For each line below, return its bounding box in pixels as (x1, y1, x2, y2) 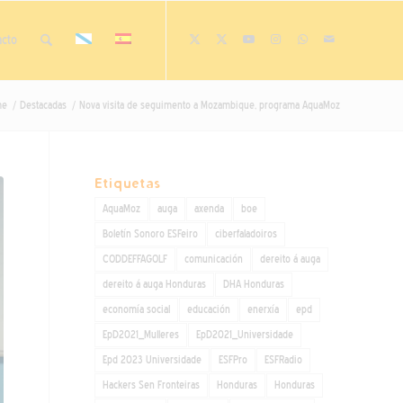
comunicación (184, 253, 244, 265)
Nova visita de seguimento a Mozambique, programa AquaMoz (79, 99, 340, 112)
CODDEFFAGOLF (103, 253, 168, 265)
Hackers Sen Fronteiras (103, 379, 201, 391)
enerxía (247, 303, 280, 316)
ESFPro (219, 354, 248, 366)
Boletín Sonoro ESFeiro (103, 228, 199, 240)
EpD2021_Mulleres (103, 328, 180, 341)
